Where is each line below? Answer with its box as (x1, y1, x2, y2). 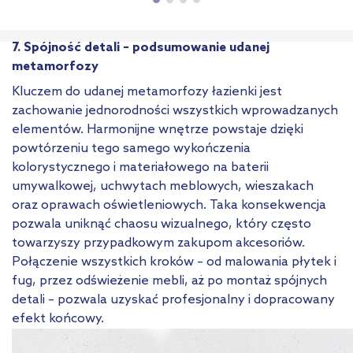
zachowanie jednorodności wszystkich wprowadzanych (12, 103, 338, 119)
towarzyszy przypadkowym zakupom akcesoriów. (12, 236, 305, 251)
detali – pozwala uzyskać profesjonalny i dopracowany (12, 292, 335, 308)
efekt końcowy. (12, 311, 104, 327)
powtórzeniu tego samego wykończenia (12, 141, 251, 157)
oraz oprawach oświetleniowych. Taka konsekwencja (12, 198, 326, 214)
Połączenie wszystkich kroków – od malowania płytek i (12, 255, 336, 270)
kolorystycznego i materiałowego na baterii (12, 160, 269, 176)
